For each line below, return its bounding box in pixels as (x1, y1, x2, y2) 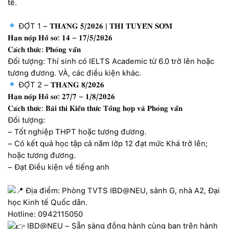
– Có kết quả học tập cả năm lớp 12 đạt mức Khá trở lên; (8, 139, 208, 148)
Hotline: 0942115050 (8, 210, 83, 219)
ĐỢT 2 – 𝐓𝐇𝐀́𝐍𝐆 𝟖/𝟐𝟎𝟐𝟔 (16, 80, 105, 89)
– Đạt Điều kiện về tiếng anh (8, 162, 109, 172)
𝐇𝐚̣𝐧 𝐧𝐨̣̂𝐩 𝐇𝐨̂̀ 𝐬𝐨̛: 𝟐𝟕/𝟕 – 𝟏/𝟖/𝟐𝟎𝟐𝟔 (8, 91, 115, 101)
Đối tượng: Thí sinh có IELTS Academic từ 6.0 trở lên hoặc (8, 56, 214, 66)
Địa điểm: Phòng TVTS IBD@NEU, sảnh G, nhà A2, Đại (24, 186, 220, 195)
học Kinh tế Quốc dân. (8, 198, 87, 208)
